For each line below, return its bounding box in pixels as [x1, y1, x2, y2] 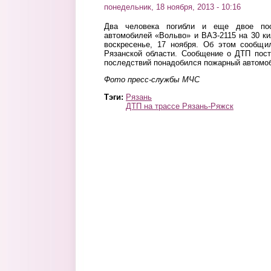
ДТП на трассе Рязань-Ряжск [126, 101, 233, 111]
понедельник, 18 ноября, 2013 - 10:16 [104, 2, 241, 11]
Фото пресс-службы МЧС [104, 75, 200, 85]
